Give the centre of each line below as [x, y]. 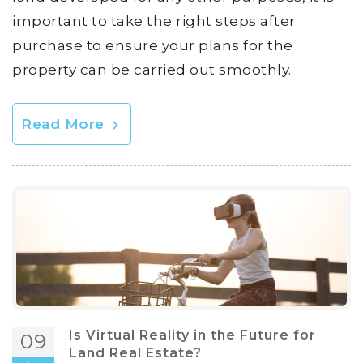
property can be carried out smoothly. [152, 70]
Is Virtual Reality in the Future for [192, 335]
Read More [65, 124]
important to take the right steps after [154, 21]
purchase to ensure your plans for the [153, 46]
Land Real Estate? [135, 353]
